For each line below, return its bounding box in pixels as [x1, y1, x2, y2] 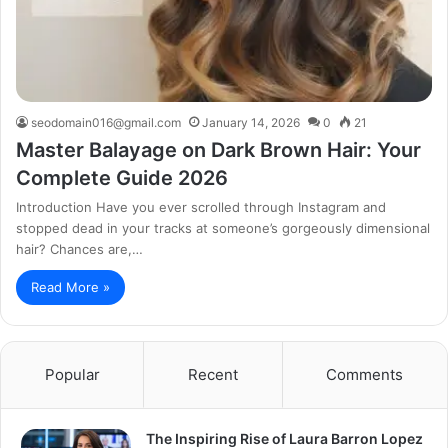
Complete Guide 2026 [16, 166, 228, 191]
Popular [44, 365, 100, 385]
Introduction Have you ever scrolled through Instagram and [16, 199, 386, 216]
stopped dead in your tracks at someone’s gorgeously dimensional [16, 220, 430, 237]
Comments [326, 365, 404, 385]
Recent [187, 365, 238, 385]
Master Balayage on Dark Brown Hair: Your [16, 138, 421, 163]
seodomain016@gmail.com [31, 115, 181, 131]
